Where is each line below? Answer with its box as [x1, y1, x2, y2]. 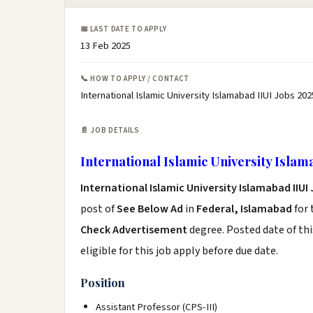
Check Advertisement [80, 222, 189, 238]
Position [80, 275, 125, 290]
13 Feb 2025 [80, 38, 131, 53]
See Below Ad [117, 201, 185, 217]
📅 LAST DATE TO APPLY [80, 24, 167, 34]
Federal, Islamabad [196, 201, 292, 217]
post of [80, 201, 117, 217]
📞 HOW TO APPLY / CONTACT [80, 73, 189, 84]
